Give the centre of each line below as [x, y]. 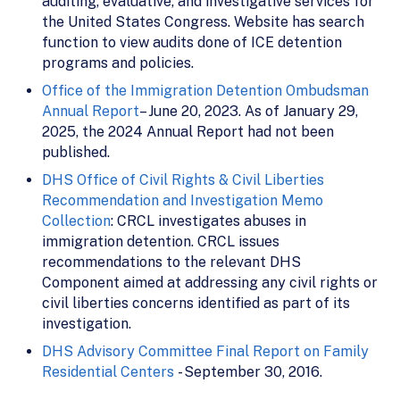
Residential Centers [108, 371]
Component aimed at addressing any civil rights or [210, 282]
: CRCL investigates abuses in [208, 221]
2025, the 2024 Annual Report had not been [188, 131]
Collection [76, 221]
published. [76, 152]
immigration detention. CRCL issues [161, 241]
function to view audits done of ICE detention [192, 42]
